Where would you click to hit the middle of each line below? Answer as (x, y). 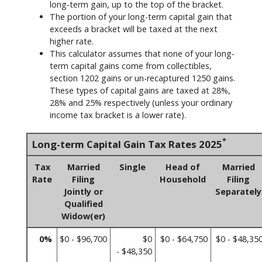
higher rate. (72, 41)
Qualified (83, 204)
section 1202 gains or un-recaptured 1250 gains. (142, 78)
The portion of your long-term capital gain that (141, 16)
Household (183, 179)
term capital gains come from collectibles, (131, 65)
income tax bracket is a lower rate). (118, 115)
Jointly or (83, 191)
